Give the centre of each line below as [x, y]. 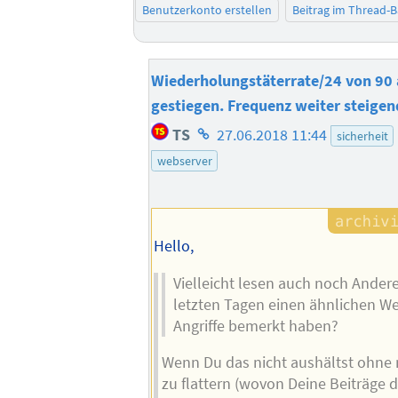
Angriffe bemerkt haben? [256, 326]
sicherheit [362, 136]
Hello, [173, 247]
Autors [215, 180]
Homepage [229, 130]
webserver [184, 161]
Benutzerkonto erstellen [207, 10]
